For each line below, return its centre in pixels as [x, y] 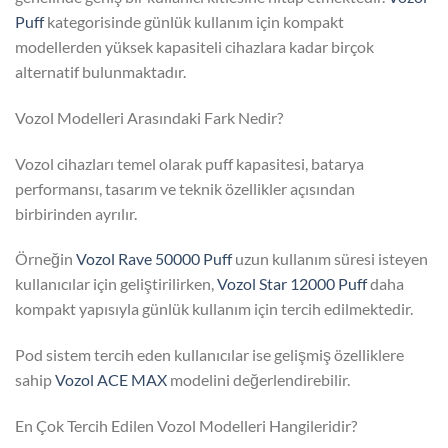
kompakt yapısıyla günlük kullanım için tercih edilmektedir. [214, 309]
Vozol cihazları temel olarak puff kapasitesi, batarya [189, 163]
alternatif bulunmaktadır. [100, 72]
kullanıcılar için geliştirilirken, [116, 284]
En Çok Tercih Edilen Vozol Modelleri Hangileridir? [186, 425]
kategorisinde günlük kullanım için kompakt [194, 22]
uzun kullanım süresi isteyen [330, 259]
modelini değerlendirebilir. [258, 380]
